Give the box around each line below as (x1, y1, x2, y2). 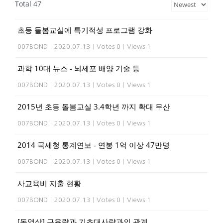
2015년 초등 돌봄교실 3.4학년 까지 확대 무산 (17, 102, 170, 111)
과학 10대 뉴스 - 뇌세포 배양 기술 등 (17, 63, 140, 73)
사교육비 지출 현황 (17, 178, 81, 188)
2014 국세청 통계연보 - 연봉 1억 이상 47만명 (17, 140, 170, 150)
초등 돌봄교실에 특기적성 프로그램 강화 (17, 25, 152, 35)
